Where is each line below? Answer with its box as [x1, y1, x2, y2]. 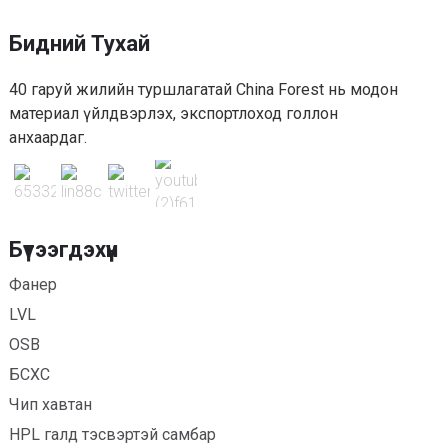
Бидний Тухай [8, 31, 150, 57]
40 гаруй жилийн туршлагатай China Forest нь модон [8, 80, 398, 100]
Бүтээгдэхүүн [8, 236, 118, 262]
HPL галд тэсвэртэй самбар [8, 424, 216, 444]
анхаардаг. [8, 128, 87, 148]
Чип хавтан [8, 394, 92, 414]
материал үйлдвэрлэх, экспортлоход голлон [8, 104, 338, 124]
